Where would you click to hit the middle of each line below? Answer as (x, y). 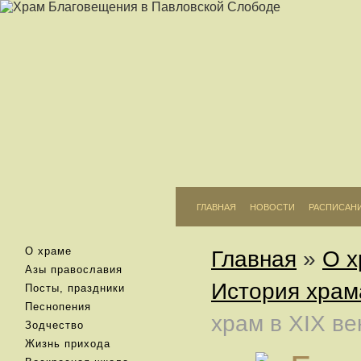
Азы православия (74, 270)
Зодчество (54, 325)
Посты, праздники (75, 288)
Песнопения (58, 307)
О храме (48, 251)
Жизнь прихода (68, 344)
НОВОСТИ (273, 207)
